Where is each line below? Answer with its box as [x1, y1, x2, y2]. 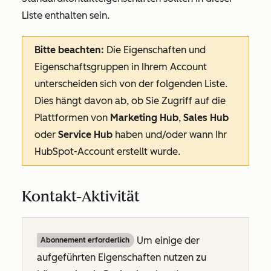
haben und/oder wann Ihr [115, 129, 227, 140]
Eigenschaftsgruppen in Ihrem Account [34, 61, 207, 73]
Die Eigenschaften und [104, 44, 206, 56]
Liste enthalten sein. [22, 10, 109, 21]
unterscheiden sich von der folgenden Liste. [34, 78, 227, 90]
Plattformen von [34, 112, 110, 123]
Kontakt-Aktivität [22, 188, 140, 205]
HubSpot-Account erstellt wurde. [34, 146, 180, 157]
